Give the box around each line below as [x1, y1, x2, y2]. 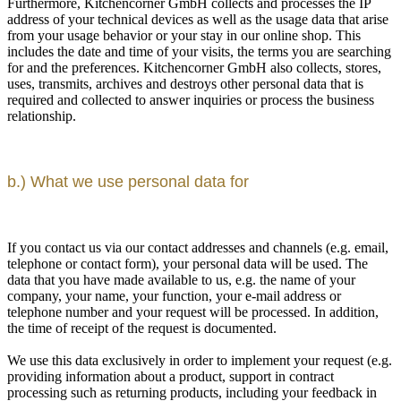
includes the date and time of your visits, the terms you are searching [7, 43, 391, 59]
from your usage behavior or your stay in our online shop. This [7, 27, 361, 43]
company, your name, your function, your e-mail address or [7, 287, 341, 303]
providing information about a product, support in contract [7, 368, 334, 384]
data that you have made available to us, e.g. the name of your [7, 271, 355, 287]
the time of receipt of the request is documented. [7, 320, 277, 336]
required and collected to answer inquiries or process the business [7, 91, 374, 107]
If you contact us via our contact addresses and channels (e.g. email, [7, 239, 388, 255]
